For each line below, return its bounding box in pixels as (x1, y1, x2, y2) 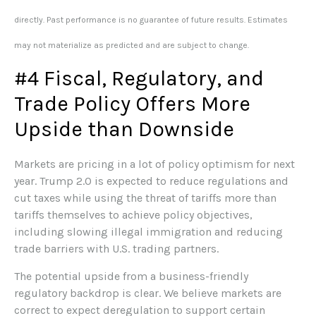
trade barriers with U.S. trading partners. (14, 242, 219, 256)
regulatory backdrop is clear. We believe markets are (14, 286, 281, 300)
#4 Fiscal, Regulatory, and (14, 66, 264, 92)
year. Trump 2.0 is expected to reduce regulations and (14, 174, 288, 188)
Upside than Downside (14, 116, 234, 142)
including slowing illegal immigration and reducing (14, 225, 283, 239)
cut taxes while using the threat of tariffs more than (14, 191, 276, 205)
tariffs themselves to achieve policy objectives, (14, 208, 253, 222)
